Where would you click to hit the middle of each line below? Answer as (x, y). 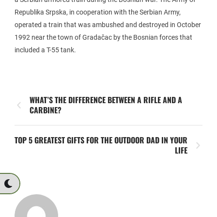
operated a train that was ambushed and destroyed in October (108, 25)
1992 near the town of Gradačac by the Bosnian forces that (103, 37)
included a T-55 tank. (45, 50)
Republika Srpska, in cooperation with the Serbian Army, (98, 12)
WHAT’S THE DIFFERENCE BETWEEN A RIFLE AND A (106, 100)
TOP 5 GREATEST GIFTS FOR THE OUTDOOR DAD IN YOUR (101, 140)
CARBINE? (46, 110)
